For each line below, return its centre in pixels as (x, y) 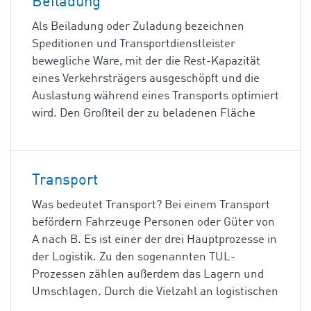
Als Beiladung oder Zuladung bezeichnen (138, 27)
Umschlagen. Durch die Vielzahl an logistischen (155, 292)
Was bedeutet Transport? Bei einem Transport (151, 205)
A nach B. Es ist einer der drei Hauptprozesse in (154, 240)
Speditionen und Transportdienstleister (134, 44)
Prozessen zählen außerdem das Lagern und (148, 275)
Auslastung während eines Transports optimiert (155, 96)
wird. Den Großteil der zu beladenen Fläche (144, 114)
